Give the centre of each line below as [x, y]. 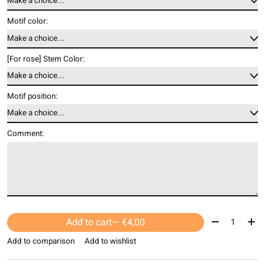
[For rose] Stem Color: [46, 59]
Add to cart [89, 222]
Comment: [25, 134]
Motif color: [28, 22]
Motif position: [32, 96]
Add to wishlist [110, 242]
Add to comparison [41, 242]
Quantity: [227, 220]
